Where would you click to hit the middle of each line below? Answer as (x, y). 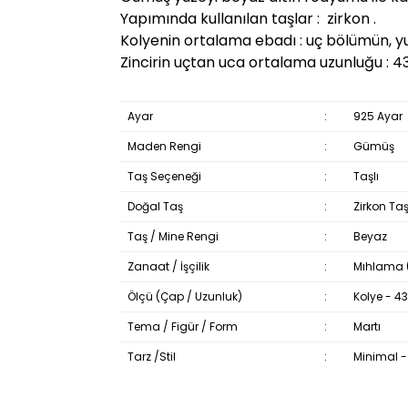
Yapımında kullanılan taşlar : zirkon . (248, 19)
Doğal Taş (155, 206)
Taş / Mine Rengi (173, 236)
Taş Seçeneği (164, 176)
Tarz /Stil (151, 357)
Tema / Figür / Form (182, 326)
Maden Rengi (164, 146)
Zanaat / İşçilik (168, 266)
